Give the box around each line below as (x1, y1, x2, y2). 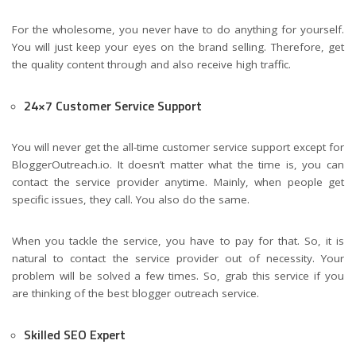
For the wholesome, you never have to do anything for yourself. (12, 22, 344, 37)
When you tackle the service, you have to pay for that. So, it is (12, 234, 344, 249)
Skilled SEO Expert (24, 325, 126, 345)
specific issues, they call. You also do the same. (12, 192, 250, 207)
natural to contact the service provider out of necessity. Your (12, 251, 344, 266)
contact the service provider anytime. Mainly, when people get (12, 175, 344, 190)
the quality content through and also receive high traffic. (12, 57, 291, 72)
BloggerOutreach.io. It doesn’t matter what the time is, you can (12, 157, 344, 172)
